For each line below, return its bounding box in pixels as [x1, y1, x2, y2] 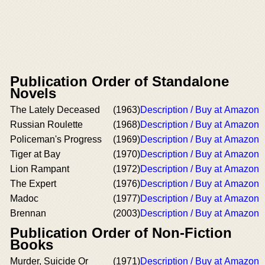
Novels [10, 85, 56, 101]
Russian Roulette [10, 119, 83, 130]
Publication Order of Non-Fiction [10, 224, 232, 241]
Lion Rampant [10, 163, 69, 174]
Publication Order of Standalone [10, 73, 229, 89]
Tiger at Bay [10, 148, 60, 159]
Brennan [10, 208, 46, 218]
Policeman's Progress [10, 134, 102, 144]
